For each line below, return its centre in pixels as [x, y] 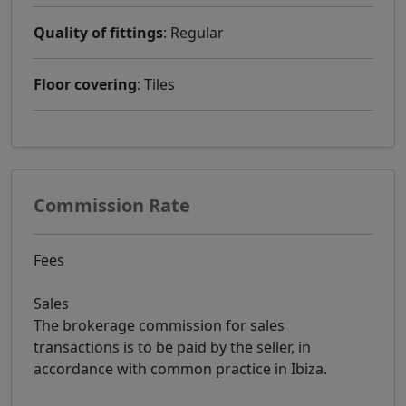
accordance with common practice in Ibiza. [180, 369]
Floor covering [85, 85]
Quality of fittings [98, 33]
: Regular [193, 33]
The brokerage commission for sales [159, 326]
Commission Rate [112, 206]
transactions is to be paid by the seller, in [172, 348]
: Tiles [156, 85]
